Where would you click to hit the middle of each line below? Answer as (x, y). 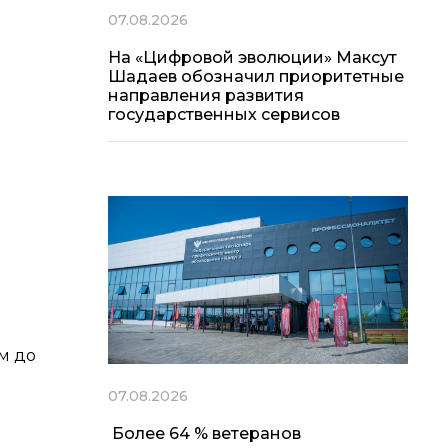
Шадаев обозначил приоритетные (256, 76)
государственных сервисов (224, 114)
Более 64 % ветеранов (204, 434)
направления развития (206, 95)
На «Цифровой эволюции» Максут (252, 57)
